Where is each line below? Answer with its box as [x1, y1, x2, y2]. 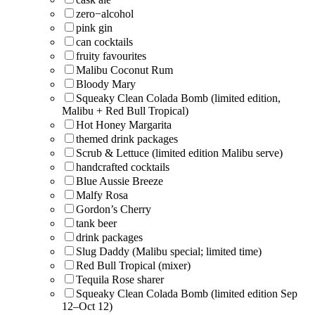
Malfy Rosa [76, 188, 128, 201]
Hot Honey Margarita [76, 118, 172, 131]
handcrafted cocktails [76, 160, 169, 173]
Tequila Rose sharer [76, 273, 164, 285]
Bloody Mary [76, 77, 136, 90]
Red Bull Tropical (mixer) [76, 259, 191, 271]
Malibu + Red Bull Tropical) [62, 104, 188, 117]
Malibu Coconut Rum [76, 63, 173, 76]
